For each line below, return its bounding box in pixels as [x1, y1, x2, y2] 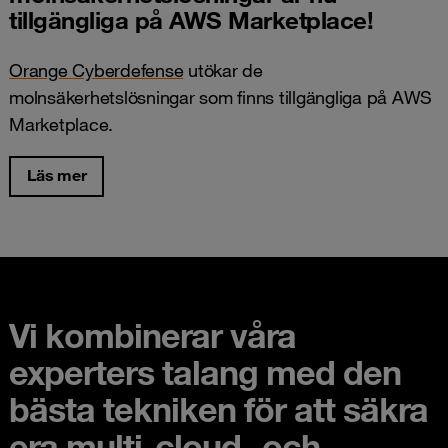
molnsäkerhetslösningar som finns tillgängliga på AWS [9, 85, 432, 108]
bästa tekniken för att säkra [9, 387, 428, 430]
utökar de [183, 58, 263, 81]
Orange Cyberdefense [9, 58, 184, 81]
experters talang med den [9, 350, 401, 393]
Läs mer [27, 164, 87, 185]
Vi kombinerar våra [9, 313, 296, 356]
